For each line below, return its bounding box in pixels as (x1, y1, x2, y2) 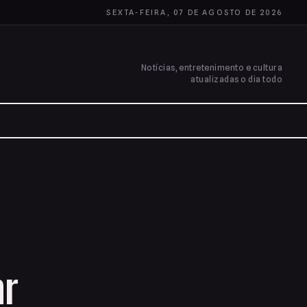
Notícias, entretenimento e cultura (140, 62, 282, 73)
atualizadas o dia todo (191, 74, 282, 84)
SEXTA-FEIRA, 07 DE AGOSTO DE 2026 (106, 8, 282, 17)
